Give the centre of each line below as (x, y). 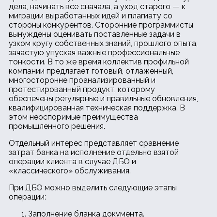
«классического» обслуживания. (70, 170)
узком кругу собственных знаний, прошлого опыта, (103, 43)
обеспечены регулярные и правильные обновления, (103, 98)
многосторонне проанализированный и (82, 80)
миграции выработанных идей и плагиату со (91, 15)
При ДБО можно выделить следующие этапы (93, 187)
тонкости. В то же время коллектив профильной (99, 62)
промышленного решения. (57, 126)
